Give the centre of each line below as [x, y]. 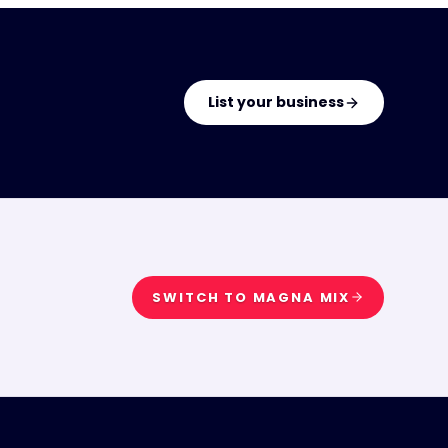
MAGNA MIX [301, 297]
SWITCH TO [202, 297]
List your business [276, 102]
